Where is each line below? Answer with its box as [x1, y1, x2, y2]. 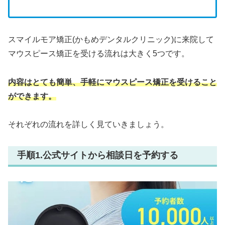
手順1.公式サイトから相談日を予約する [17, 150, 178, 161]
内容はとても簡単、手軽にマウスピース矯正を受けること [8, 77, 217, 86]
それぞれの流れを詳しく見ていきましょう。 [8, 120, 169, 129]
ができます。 [8, 91, 56, 100]
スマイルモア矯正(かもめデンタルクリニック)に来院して [8, 35, 214, 44]
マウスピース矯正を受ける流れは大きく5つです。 [8, 49, 189, 58]
